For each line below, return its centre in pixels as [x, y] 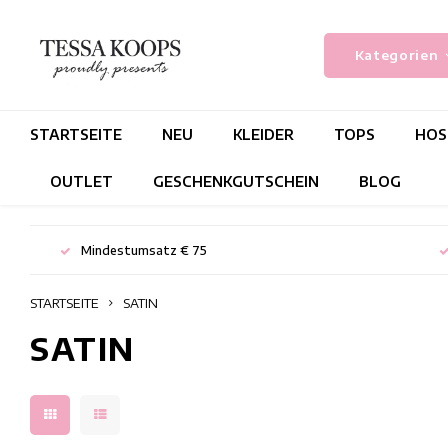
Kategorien [396, 54]
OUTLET [81, 181]
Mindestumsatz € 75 [144, 250]
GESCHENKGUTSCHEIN [236, 181]
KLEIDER [263, 134]
